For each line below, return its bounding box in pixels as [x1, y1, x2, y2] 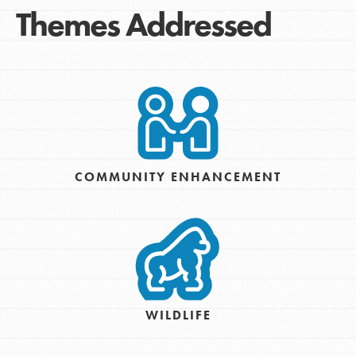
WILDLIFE [145, 307, 211, 324]
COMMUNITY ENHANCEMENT [75, 168, 281, 185]
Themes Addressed [15, 3, 271, 47]
